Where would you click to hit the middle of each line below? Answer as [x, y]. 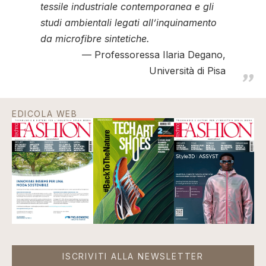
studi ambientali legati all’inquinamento [129, 22]
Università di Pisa [187, 70]
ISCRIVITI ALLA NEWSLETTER [133, 256]
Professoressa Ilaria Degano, [160, 54]
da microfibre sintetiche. [95, 38]
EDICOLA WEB [45, 113]
